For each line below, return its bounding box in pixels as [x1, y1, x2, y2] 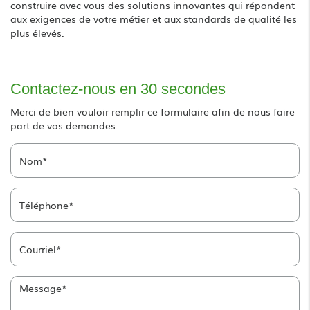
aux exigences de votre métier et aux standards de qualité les [10, 11, 297, 26]
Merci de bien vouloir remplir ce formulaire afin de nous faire [10, 104, 295, 118]
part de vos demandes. [10, 118, 118, 132]
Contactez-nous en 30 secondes [10, 80, 226, 98]
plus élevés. [10, 25, 64, 39]
